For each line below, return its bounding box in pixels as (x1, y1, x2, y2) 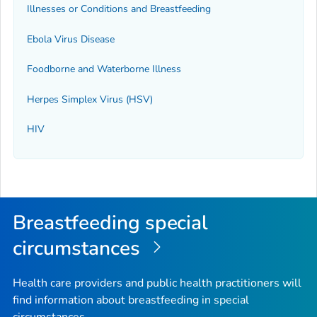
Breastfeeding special (13, 209, 209, 236)
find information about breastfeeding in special (13, 292, 249, 309)
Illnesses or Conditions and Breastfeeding (27, 2, 211, 16)
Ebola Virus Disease (27, 32, 115, 46)
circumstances (13, 234, 145, 262)
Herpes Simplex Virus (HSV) (27, 92, 153, 106)
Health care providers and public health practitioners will (13, 275, 301, 292)
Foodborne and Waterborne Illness (27, 62, 181, 76)
